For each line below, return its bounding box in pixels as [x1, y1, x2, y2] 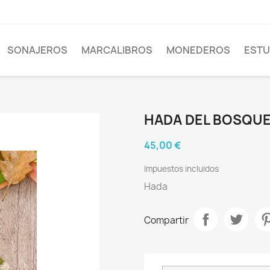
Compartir [144, 214, 189, 227]
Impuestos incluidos [144, 163, 219, 174]
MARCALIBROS [81, 43, 152, 57]
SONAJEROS [7, 43, 67, 57]
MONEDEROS [166, 43, 230, 57]
